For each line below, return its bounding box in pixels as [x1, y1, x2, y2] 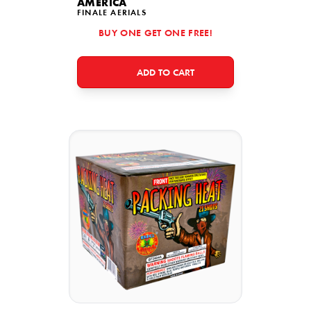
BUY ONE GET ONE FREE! [98, 29, 213, 39]
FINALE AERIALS [77, 9, 146, 17]
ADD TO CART [137, 68, 194, 78]
